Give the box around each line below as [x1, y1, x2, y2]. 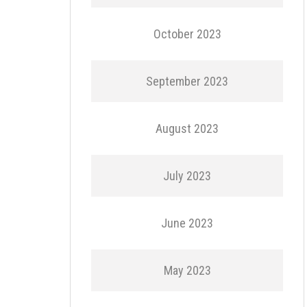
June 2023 [161, 216, 213, 230]
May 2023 [163, 263, 211, 278]
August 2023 [156, 121, 219, 136]
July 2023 [163, 169, 211, 183]
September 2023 [146, 74, 228, 88]
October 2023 [153, 27, 221, 41]
